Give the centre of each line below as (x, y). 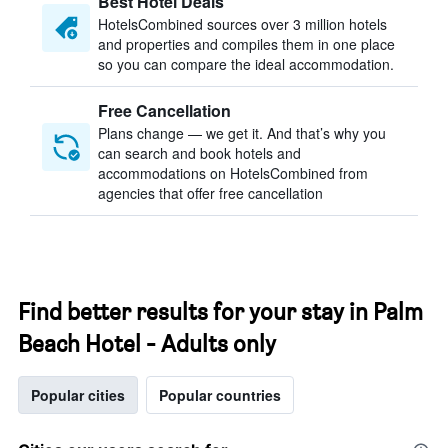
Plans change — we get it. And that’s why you (242, 133)
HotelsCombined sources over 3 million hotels (242, 24)
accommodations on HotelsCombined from (233, 173)
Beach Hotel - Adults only (147, 343)
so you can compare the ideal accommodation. (246, 64)
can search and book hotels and (199, 153)
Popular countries (220, 395)
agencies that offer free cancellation (210, 193)
